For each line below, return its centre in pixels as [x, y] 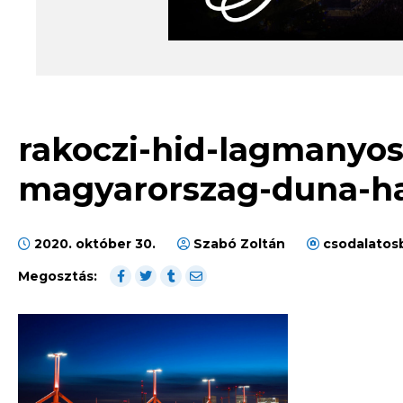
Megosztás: [58, 277]
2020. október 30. [95, 244]
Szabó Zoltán [239, 244]
